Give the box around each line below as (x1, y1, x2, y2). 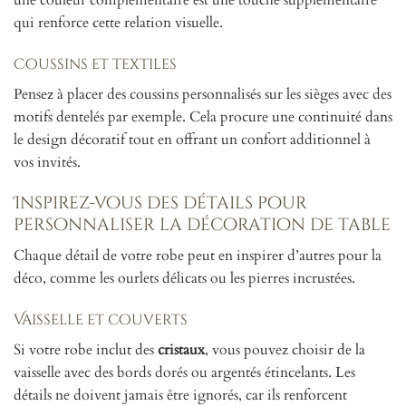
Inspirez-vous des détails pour (14, 191, 307, 216)
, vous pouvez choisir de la (205, 339, 365, 360)
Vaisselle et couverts (14, 309, 188, 330)
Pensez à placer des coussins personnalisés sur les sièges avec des (14, 83, 391, 104)
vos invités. (14, 151, 81, 172)
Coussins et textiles (14, 53, 177, 74)
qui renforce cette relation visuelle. (14, 12, 223, 33)
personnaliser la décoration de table (14, 213, 391, 237)
